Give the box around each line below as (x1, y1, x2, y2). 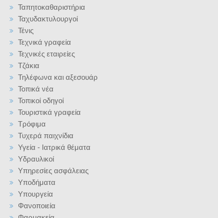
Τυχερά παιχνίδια (18, 131, 73, 140)
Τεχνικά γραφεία (18, 38, 71, 46)
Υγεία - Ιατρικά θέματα (18, 143, 91, 151)
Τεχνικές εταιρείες (18, 50, 75, 58)
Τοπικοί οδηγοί (18, 96, 64, 105)
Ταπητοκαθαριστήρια (18, 3, 85, 11)
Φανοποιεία (18, 201, 55, 210)
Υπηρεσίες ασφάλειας (18, 166, 89, 175)
